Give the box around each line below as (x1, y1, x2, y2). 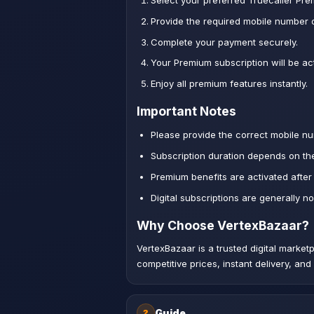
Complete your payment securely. (150, 36, 298, 48)
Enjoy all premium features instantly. (150, 78, 308, 90)
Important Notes (137, 104, 236, 119)
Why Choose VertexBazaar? (137, 217, 309, 233)
